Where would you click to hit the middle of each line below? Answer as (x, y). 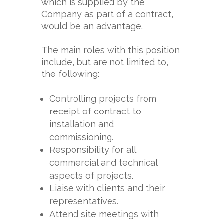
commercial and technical (103, 163)
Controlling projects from (103, 98)
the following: (70, 74)
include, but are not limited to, (105, 62)
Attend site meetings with (104, 214)
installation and (82, 124)
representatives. (84, 201)
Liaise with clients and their (107, 188)
